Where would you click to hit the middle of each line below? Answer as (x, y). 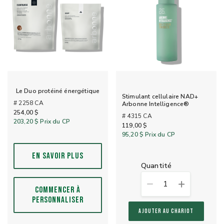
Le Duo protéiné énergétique (58, 91)
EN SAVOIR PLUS (58, 156)
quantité (159, 165)
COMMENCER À (58, 190)
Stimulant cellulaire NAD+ (160, 97)
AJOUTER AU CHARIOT (166, 211)
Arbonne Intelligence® (156, 104)
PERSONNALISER (58, 200)
